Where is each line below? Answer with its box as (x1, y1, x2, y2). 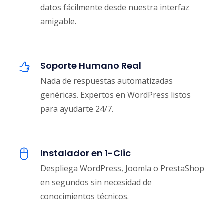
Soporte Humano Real (40, 59, 141, 72)
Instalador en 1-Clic (40, 147, 131, 160)
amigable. (40, 16, 76, 27)
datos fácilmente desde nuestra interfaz (40, 2, 189, 13)
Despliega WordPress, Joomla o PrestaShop (40, 163, 204, 174)
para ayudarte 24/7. (40, 103, 113, 115)
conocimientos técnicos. (40, 191, 129, 202)
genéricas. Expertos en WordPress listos (40, 89, 191, 101)
